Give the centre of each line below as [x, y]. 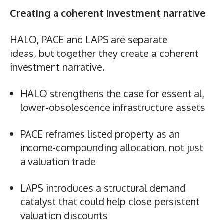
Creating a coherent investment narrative [108, 13]
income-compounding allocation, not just [112, 147]
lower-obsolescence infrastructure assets [114, 107]
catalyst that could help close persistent [110, 201]
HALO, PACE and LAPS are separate [89, 39]
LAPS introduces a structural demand [103, 187]
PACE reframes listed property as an [100, 133]
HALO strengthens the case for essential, [112, 93]
